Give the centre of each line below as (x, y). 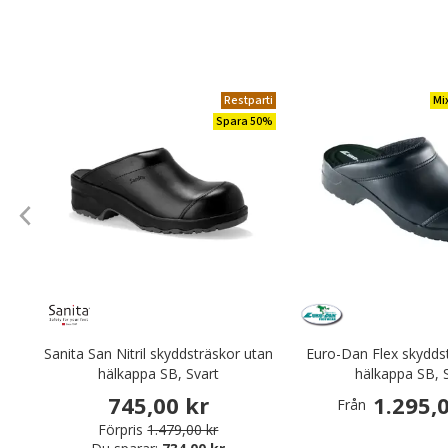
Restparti (248, 100)
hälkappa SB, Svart (158, 373)
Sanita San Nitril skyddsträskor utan (158, 353)
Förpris (121, 430)
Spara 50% (244, 121)
